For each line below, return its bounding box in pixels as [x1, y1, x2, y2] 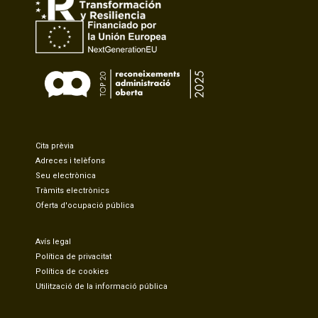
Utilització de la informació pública [35, 281, 168, 291]
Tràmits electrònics [35, 185, 109, 195]
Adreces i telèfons [35, 155, 105, 165]
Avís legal [35, 236, 71, 246]
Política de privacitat [35, 251, 111, 261]
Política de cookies [35, 266, 109, 276]
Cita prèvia [35, 141, 74, 150]
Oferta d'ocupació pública [35, 200, 134, 210]
